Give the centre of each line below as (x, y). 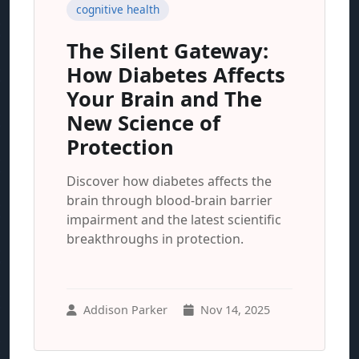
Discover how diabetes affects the (169, 181)
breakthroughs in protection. (155, 239)
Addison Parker (125, 310)
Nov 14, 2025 (235, 310)
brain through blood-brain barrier (169, 200)
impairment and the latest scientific (174, 220)
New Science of (143, 123)
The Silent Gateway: (167, 51)
